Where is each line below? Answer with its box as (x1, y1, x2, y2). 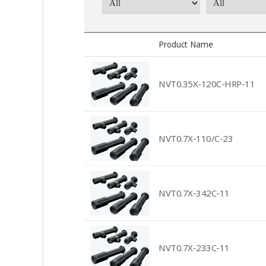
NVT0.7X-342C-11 (159, 187, 230, 199)
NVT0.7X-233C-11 (159, 242, 230, 254)
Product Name (159, 39, 213, 50)
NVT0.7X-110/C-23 (159, 132, 233, 144)
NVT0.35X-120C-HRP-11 (159, 78, 255, 90)
